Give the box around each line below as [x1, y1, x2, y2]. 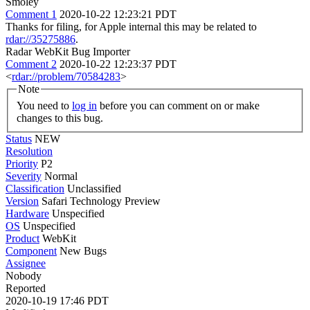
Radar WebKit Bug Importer [6, 46, 130, 57]
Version [6, 194, 39, 207]
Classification [6, 182, 64, 194]
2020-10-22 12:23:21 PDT [60, 8, 176, 20]
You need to [17, 99, 72, 111]
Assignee [6, 257, 46, 269]
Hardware [6, 207, 49, 219]
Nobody [6, 269, 42, 282]
